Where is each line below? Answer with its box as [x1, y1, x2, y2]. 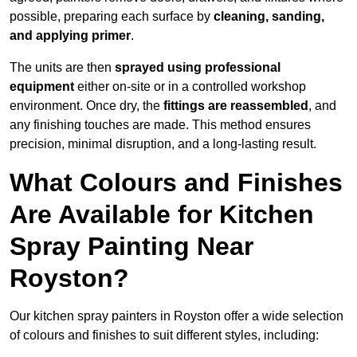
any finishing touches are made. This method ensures [10, 118, 311, 132]
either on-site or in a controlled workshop [74, 80, 306, 94]
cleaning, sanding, [214, 10, 324, 24]
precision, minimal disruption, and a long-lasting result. [10, 137, 316, 151]
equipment [10, 80, 74, 94]
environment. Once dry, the [10, 99, 163, 113]
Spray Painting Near [10, 232, 253, 261]
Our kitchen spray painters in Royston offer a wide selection [10, 309, 343, 324]
